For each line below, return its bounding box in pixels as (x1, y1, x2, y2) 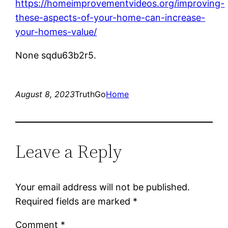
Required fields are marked (15, 195, 133, 207)
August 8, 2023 (15, 89, 75, 99)
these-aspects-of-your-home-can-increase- (15, 12, 206, 23)
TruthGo (75, 89, 106, 99)
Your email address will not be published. (15, 181, 190, 192)
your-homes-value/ (15, 26, 97, 37)
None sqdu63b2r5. (15, 49, 97, 61)
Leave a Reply (15, 138, 123, 164)
